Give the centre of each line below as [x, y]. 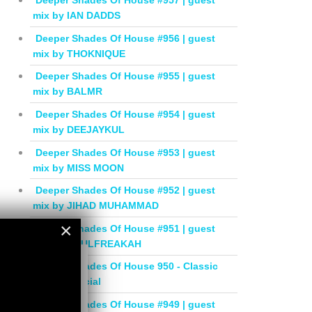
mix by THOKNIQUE [79, 53]
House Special [67, 282]
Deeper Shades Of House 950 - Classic [127, 266]
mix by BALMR [68, 92]
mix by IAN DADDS [77, 16]
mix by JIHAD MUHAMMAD [96, 206]
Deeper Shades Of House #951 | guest [126, 228]
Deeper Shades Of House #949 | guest [126, 305]
